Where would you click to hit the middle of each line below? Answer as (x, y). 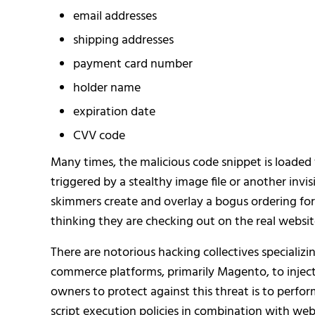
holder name (107, 88)
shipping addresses (123, 40)
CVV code (99, 136)
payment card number (133, 64)
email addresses (115, 16)
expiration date (114, 112)
